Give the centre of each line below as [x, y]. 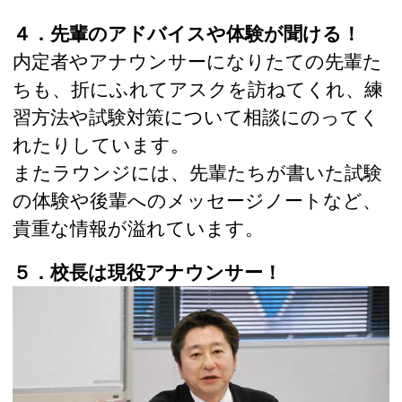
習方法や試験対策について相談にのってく [196, 116]
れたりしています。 [101, 144]
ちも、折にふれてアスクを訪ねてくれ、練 [198, 88]
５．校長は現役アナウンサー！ [147, 271]
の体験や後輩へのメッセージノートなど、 [197, 200]
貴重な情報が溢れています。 [138, 227]
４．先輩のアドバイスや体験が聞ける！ [187, 33]
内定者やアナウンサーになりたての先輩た [197, 61]
